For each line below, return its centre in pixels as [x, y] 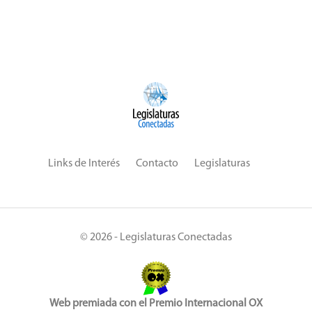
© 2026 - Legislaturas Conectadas [156, 237]
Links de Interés [84, 164]
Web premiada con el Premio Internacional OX [156, 304]
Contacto [157, 164]
